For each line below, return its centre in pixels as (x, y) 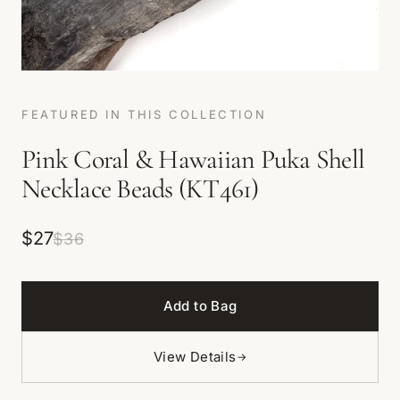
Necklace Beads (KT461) (140, 189)
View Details (195, 357)
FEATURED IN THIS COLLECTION (144, 114)
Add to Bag (200, 306)
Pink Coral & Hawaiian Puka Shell (193, 159)
